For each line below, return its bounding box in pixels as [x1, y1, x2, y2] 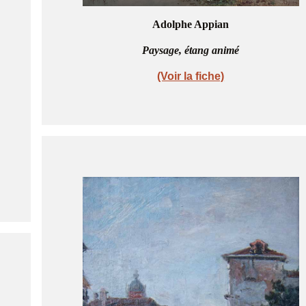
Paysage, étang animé [142, 44, 240, 56]
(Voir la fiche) [157, 70, 225, 82]
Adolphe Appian [152, 18, 229, 30]
